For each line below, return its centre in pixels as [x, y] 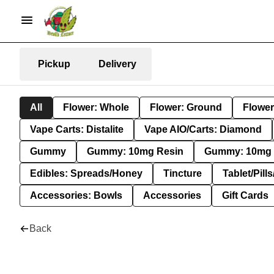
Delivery [117, 64]
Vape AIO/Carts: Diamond [203, 129]
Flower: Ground [186, 107]
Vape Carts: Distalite [77, 129]
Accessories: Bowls [76, 195]
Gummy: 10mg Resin [135, 151]
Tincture [183, 173]
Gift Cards [245, 195]
